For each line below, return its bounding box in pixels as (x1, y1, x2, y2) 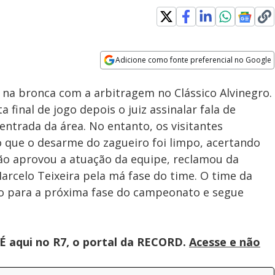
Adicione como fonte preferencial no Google (115, 55, 272, 65)
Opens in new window (100, 70, 201, 83)
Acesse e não (189, 234, 260, 249)
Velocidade (137, 63, 167, 72)
